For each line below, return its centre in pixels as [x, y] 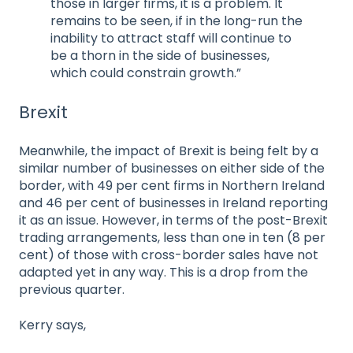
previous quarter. [72, 290]
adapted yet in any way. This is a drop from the [163, 273]
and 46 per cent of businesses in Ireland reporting [173, 203]
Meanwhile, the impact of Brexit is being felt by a [169, 151]
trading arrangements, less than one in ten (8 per [172, 238]
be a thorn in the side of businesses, [160, 55]
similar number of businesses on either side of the [172, 169]
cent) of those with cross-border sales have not [169, 255]
